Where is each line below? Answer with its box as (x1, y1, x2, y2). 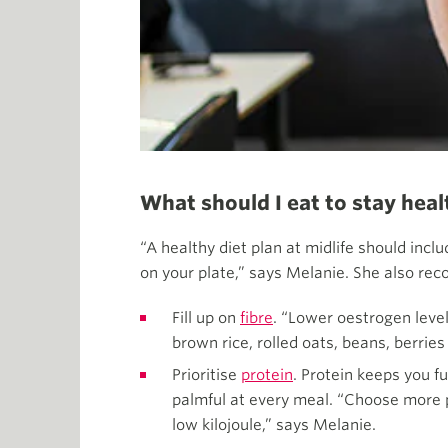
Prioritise (172, 366, 241, 385)
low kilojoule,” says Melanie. (172, 416, 376, 435)
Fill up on (172, 309, 240, 328)
